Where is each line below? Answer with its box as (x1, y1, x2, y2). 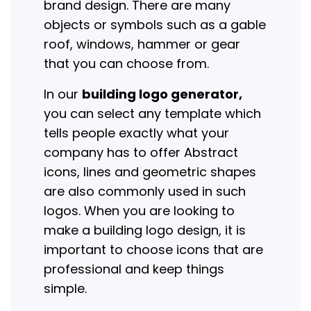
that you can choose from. (44, 55, 209, 73)
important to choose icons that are (44, 241, 263, 259)
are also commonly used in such (44, 183, 246, 201)
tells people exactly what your (44, 124, 229, 142)
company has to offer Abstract (44, 144, 238, 162)
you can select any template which (44, 105, 261, 123)
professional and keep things (44, 260, 224, 278)
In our (44, 85, 82, 103)
